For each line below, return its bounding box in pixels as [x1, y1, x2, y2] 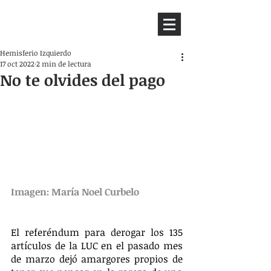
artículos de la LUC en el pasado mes [11, 238, 183, 252]
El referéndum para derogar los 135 [11, 225, 183, 239]
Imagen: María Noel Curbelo [11, 184, 139, 198]
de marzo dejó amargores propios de [11, 252, 183, 266]
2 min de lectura [36, 59, 91, 68]
